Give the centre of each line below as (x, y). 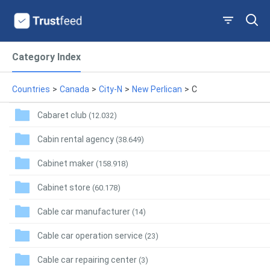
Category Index (46, 57)
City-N (111, 89)
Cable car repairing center (88, 259)
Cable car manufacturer (85, 211)
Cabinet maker (67, 163)
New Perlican (157, 89)
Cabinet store (65, 187)
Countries (31, 89)
